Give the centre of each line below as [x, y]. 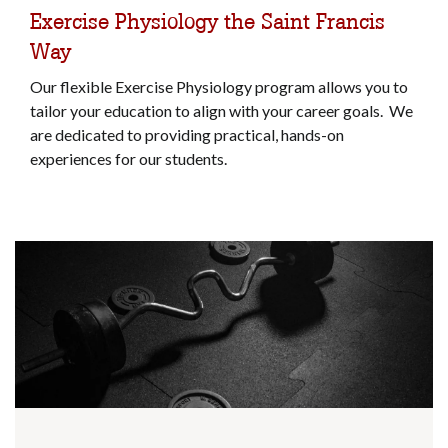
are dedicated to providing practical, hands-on [187, 135]
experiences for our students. [130, 159]
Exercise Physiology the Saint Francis [207, 22]
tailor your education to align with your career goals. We [221, 111]
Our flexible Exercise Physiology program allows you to [219, 87]
